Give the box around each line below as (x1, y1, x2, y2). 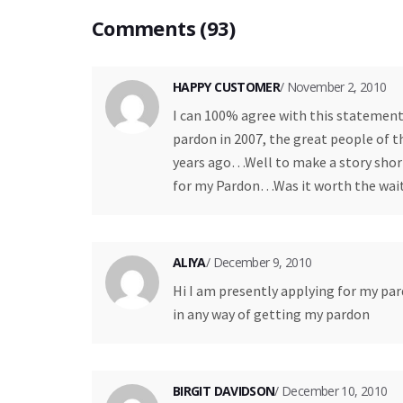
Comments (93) (92, 13, 236, 41)
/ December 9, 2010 (205, 253, 312, 271)
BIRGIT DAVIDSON (173, 381, 275, 399)
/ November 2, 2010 (280, 77, 387, 95)
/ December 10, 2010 (274, 381, 388, 399)
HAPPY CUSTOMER (173, 77, 281, 95)
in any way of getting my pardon (173, 304, 370, 323)
